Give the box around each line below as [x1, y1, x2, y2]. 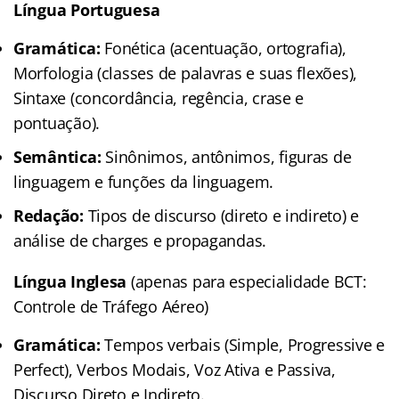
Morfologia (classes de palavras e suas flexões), [13, 61, 358, 84]
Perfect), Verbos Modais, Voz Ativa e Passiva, [13, 358, 336, 380]
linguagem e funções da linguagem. [13, 170, 274, 192]
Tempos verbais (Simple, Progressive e [100, 333, 386, 355]
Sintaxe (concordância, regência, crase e [13, 86, 305, 109]
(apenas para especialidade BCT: [126, 270, 367, 292]
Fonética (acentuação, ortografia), [100, 37, 346, 59]
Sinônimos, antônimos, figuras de [101, 145, 352, 167]
